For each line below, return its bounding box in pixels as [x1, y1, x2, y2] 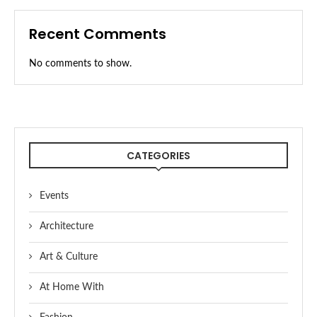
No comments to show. [29, 59, 132, 69]
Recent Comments [29, 24, 166, 45]
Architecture [40, 221, 93, 232]
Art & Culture [40, 252, 98, 263]
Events [40, 191, 69, 202]
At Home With [40, 282, 104, 293]
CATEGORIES [127, 149, 190, 163]
